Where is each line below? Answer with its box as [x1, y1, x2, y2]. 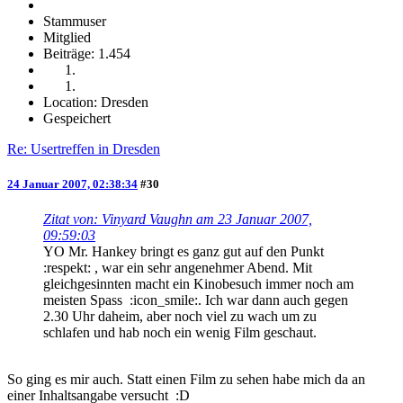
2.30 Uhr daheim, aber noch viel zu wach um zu [43, 309, 317, 324]
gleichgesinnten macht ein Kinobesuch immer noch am [43, 276, 354, 291]
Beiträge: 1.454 [43, 45, 130, 61]
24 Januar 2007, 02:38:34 [7, 176, 138, 191]
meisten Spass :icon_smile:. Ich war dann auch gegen [43, 292, 348, 308]
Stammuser [43, 13, 106, 29]
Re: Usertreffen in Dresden [7, 140, 160, 157]
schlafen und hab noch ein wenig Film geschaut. [43, 325, 317, 340]
